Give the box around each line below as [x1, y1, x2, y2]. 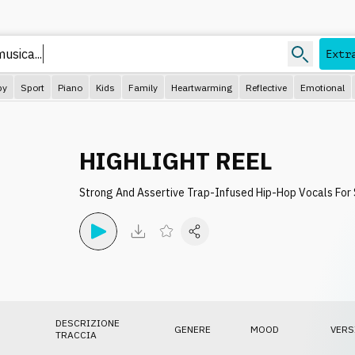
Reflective [246, 81, 287, 94]
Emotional [300, 81, 345, 94]
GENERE [174, 323, 211, 335]
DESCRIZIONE [55, 317, 120, 329]
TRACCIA [55, 329, 97, 341]
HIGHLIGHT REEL [79, 145, 273, 176]
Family [128, 81, 158, 94]
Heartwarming [171, 81, 232, 94]
